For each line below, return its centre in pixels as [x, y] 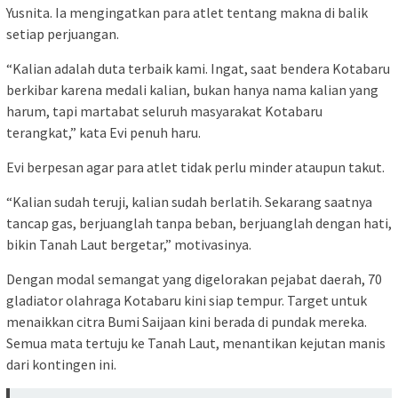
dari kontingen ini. [61, 364]
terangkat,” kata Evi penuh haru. [103, 132]
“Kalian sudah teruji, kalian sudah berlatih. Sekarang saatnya [189, 201]
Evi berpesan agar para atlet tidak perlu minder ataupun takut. [195, 167]
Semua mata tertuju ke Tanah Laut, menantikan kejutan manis [196, 342]
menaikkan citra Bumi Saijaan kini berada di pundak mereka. [187, 321]
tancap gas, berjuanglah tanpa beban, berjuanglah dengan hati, [199, 223]
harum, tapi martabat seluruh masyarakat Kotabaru [164, 111]
